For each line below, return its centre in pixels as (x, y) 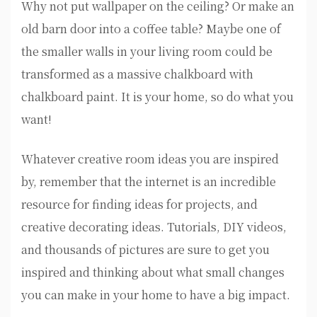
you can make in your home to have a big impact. (156, 295)
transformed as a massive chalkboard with (137, 74)
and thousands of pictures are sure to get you (145, 250)
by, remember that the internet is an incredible (149, 182)
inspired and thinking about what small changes (153, 272)
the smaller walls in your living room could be (147, 52)
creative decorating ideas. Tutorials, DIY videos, (154, 227)
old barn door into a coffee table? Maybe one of (151, 29)
